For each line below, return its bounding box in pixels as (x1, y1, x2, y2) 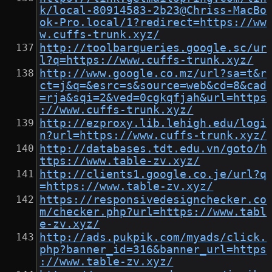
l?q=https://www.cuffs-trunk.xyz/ (39, 54, 254, 67)
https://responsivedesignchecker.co (39, 194, 267, 206)
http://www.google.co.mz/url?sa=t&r (39, 67, 267, 80)
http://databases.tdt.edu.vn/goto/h (39, 143, 267, 155)
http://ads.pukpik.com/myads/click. (39, 231, 267, 244)
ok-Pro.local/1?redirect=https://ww (39, 16, 267, 29)
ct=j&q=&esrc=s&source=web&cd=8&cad (39, 80, 267, 92)
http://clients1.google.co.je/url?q (39, 168, 267, 181)
